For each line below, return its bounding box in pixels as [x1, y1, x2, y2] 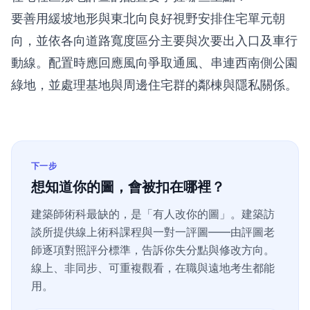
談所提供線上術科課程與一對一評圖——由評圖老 [31, 225, 275, 239]
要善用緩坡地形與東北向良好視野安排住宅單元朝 [11, 11, 285, 26]
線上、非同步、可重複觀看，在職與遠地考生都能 [31, 261, 275, 275]
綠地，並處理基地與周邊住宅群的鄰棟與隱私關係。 [11, 77, 298, 92]
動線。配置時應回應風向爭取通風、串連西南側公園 [11, 55, 298, 70]
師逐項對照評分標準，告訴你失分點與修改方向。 [31, 243, 275, 257]
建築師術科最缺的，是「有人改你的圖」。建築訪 [31, 207, 275, 221]
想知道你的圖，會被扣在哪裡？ [31, 179, 225, 195]
